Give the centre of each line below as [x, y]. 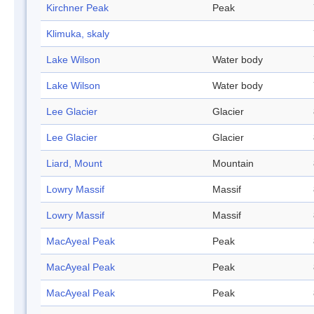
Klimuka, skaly [78, 34]
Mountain [233, 164]
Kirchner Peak [77, 8]
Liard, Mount [74, 164]
